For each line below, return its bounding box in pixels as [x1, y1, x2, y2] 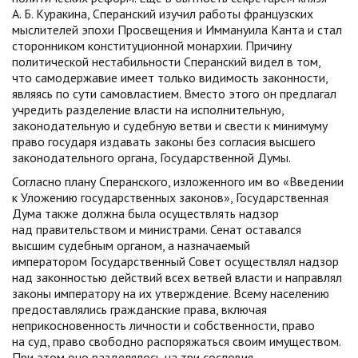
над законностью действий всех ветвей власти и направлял [12, 269, 342, 285]
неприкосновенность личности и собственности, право [12, 317, 315, 333]
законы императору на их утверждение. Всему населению [12, 285, 329, 301]
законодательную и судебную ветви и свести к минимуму [12, 117, 328, 133]
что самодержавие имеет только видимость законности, [12, 70, 328, 86]
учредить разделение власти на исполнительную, [12, 101, 284, 117]
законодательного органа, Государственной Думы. [12, 149, 291, 165]
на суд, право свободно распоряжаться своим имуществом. [12, 333, 340, 349]
